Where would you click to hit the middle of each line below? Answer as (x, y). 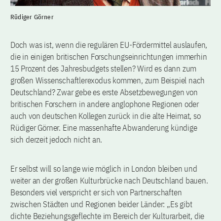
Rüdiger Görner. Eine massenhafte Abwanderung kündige (104, 128)
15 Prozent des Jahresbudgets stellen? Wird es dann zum (104, 68)
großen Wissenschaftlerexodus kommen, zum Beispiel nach (108, 80)
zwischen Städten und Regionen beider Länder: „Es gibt (101, 204)
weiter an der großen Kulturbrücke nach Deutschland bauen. (109, 180)
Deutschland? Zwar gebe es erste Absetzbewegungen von (104, 92)
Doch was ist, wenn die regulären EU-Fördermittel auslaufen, (109, 45)
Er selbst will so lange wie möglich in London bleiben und (104, 168)
